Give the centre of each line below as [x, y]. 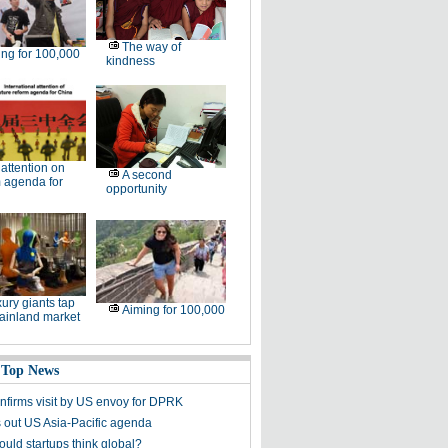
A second [146, 175]
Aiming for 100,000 [173, 310]
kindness [130, 61]
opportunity [136, 189]
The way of [151, 47]
